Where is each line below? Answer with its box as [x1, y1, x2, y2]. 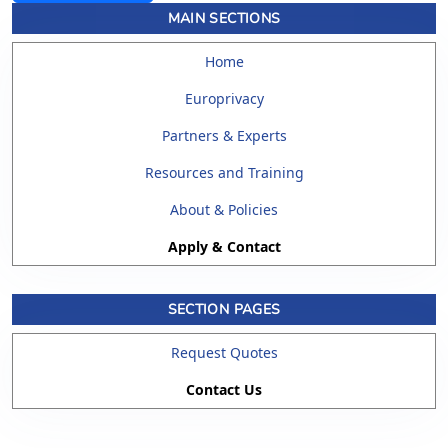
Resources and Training [144, 162, 304, 182]
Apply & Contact [167, 236, 281, 256]
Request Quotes [170, 342, 278, 362]
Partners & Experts [161, 125, 287, 145]
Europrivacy [184, 88, 264, 108]
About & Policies [170, 199, 278, 219]
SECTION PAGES [167, 299, 281, 319]
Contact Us [186, 379, 262, 399]
